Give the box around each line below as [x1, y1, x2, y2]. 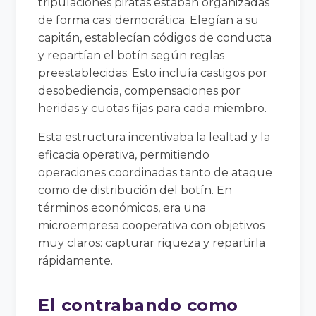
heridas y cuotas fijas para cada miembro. [38, 101, 267, 115]
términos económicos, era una [38, 200, 207, 214]
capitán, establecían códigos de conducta [38, 30, 272, 44]
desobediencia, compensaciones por [38, 83, 241, 97]
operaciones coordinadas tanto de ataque [38, 165, 273, 179]
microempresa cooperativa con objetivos [38, 218, 265, 232]
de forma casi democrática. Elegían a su [38, 13, 260, 27]
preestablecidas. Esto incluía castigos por [38, 66, 268, 80]
